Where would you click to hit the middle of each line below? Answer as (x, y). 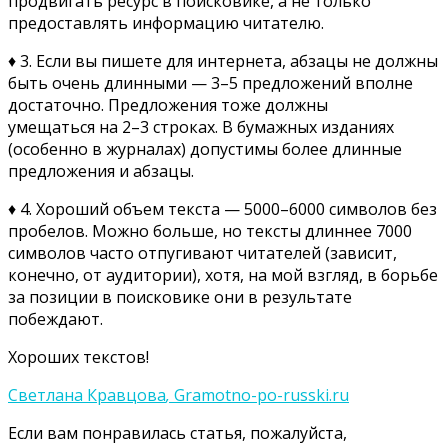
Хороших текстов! (78, 356)
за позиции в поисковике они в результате (180, 296)
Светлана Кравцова (87, 394)
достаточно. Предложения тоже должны (168, 104)
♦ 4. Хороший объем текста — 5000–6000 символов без (222, 208)
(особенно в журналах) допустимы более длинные (205, 148)
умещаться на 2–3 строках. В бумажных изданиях (201, 126)
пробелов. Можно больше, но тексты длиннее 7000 (210, 230)
